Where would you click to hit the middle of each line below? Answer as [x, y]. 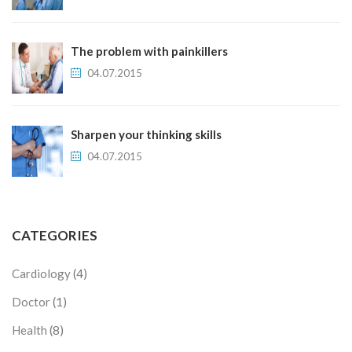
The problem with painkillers [149, 51]
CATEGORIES [55, 235]
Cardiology [41, 273]
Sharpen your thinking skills [146, 134]
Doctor [31, 302]
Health [29, 330]
